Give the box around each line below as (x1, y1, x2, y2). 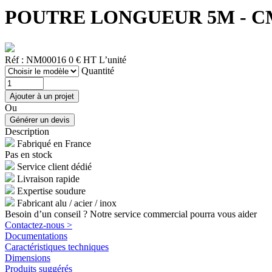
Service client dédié (17, 161, 92, 172)
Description (5, 126, 49, 137)
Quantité (81, 65, 114, 76)
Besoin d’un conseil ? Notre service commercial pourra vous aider (5, 208, 257, 219)
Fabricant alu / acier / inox (17, 197, 117, 208)
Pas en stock (5, 149, 52, 160)
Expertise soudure (17, 185, 86, 196)
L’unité (99, 54, 126, 65)
